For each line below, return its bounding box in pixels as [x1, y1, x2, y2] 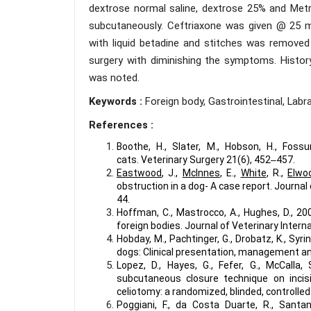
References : [89, 119, 153, 131]
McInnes [182, 167, 220, 178]
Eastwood [117, 167, 162, 178]
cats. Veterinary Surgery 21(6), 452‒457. [117, 154, 295, 165]
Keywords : [89, 95, 145, 108]
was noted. [89, 72, 140, 84]
